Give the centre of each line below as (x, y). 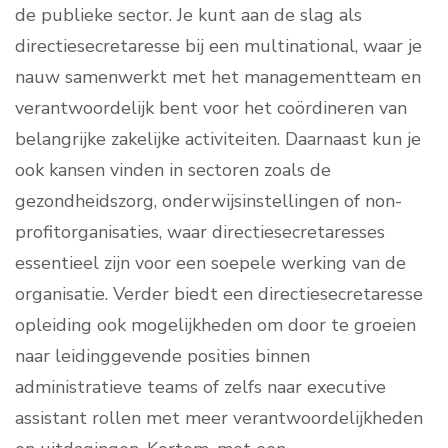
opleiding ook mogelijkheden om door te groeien (215, 325)
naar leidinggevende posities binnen (162, 356)
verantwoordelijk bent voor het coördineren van (211, 108)
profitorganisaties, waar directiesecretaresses (200, 232)
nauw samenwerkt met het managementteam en (218, 77)
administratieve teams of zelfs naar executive (200, 387)
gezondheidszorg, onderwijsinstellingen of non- (208, 201)
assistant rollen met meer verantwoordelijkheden (219, 418)
